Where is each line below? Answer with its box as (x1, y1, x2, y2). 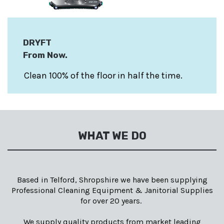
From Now (23, 49, 65, 60)
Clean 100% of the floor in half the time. (24, 69, 182, 81)
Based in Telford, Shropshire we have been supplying (16, 174, 207, 184)
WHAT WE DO (77, 128, 146, 142)
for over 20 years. (80, 195, 143, 205)
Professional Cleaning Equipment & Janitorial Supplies (11, 185, 213, 195)
